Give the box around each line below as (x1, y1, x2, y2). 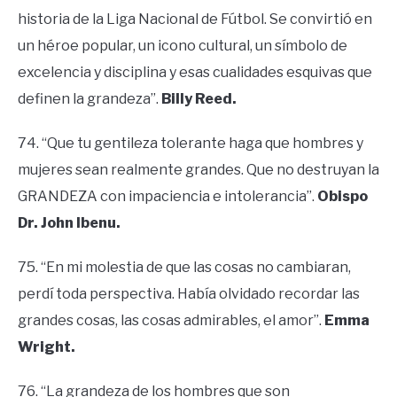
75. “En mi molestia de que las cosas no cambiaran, (18, 259, 351, 276)
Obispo (317, 188, 368, 206)
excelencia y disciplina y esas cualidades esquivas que (18, 64, 372, 82)
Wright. (18, 339, 75, 356)
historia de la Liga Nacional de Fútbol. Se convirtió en (18, 11, 372, 28)
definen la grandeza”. (18, 90, 161, 108)
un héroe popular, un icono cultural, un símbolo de (18, 37, 347, 55)
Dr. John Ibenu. (18, 214, 121, 232)
